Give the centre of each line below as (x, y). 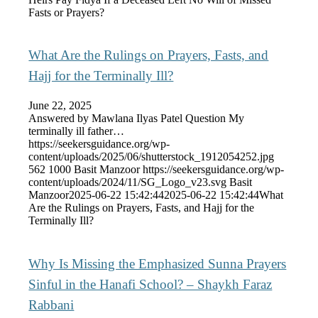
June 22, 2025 (60, 105)
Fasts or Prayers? (67, 12)
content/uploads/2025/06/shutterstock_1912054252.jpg (152, 156)
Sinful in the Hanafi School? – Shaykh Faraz (150, 284)
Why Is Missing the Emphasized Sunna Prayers (158, 263)
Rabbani (51, 305)
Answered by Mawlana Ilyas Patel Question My (137, 118)
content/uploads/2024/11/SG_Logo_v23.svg (128, 182)
